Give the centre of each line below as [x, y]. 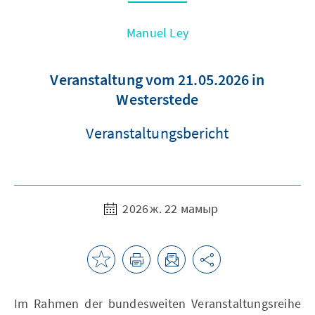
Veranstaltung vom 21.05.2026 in [157, 79]
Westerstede [157, 99]
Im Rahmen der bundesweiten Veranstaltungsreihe [157, 303]
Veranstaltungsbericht [157, 133]
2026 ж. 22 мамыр [169, 208]
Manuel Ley [157, 32]
